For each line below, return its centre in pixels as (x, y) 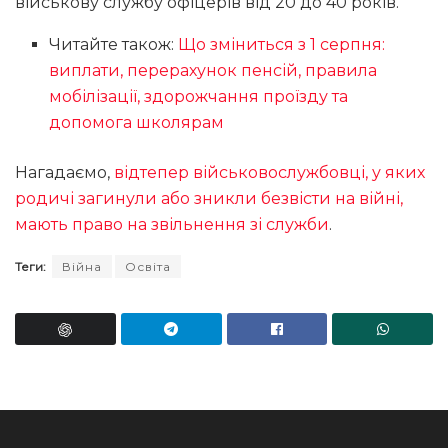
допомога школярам (137, 123)
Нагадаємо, (64, 173)
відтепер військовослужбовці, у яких (269, 173)
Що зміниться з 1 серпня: (282, 45)
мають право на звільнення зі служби (172, 225)
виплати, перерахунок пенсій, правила (213, 71)
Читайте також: (114, 45)
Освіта (148, 267)
